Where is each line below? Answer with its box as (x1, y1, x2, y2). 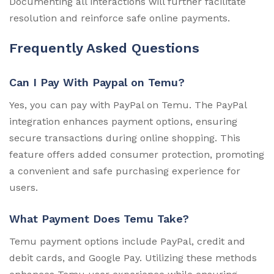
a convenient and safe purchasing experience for (9, 165, 240, 177)
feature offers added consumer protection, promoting (9, 149, 264, 161)
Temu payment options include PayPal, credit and (9, 235, 245, 248)
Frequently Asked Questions (9, 40, 199, 56)
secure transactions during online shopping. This (9, 132, 240, 144)
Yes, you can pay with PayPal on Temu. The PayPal (9, 99, 246, 111)
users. (9, 182, 38, 194)
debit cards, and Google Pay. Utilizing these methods (9, 252, 257, 264)
